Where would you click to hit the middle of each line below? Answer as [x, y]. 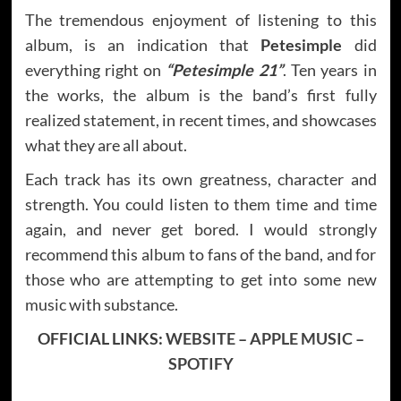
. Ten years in [329, 69]
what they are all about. [106, 145]
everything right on [95, 69]
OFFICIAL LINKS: [101, 338]
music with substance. [101, 304]
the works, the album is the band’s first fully [200, 94]
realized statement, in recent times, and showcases [200, 119]
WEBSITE [200, 338]
